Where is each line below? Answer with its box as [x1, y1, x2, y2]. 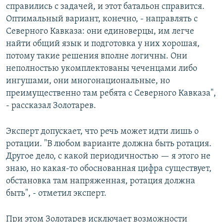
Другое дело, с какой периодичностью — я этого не [6, 151, 211, 161]
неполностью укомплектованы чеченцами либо [6, 63, 197, 73]
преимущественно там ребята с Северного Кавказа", [6, 88, 216, 98]
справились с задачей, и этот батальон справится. [6, 1, 205, 11]
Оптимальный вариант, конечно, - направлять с [6, 14, 198, 24]
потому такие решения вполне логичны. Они [6, 51, 187, 61]
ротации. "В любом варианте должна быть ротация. [6, 139, 212, 149]
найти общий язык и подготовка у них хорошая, [6, 39, 200, 49]
